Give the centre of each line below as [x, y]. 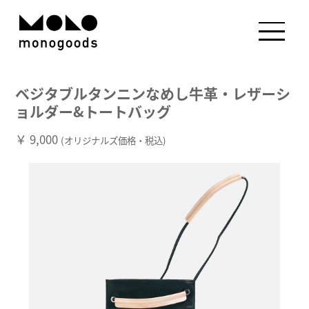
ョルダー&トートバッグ [93, 112]
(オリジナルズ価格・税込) [114, 140]
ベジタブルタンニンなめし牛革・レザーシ [153, 94]
